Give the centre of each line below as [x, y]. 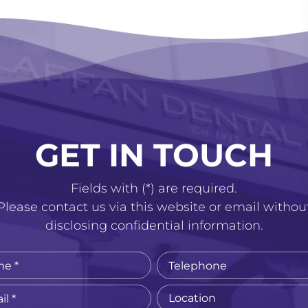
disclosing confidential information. [154, 225]
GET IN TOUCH [154, 155]
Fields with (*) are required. [154, 188]
